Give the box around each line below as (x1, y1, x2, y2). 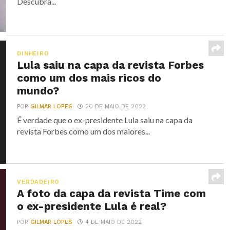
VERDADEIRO (17, 179, 60, 186)
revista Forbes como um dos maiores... (17, 126, 150, 136)
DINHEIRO (17, 50, 49, 57)
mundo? (17, 85, 60, 97)
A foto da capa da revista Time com (17, 187, 206, 200)
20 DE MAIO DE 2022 (85, 103, 146, 110)
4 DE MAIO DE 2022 (85, 219, 142, 226)
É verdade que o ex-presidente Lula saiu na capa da (17, 115, 193, 125)
